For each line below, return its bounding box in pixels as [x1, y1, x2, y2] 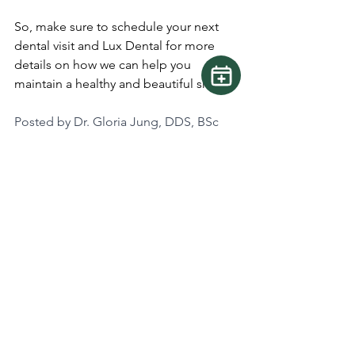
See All [219, 278, 254, 293]
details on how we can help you [14, 56, 194, 72]
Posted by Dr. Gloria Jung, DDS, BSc [14, 113, 219, 129]
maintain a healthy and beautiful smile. [14, 75, 230, 91]
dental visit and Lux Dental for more [14, 37, 218, 53]
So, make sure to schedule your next [14, 18, 222, 34]
